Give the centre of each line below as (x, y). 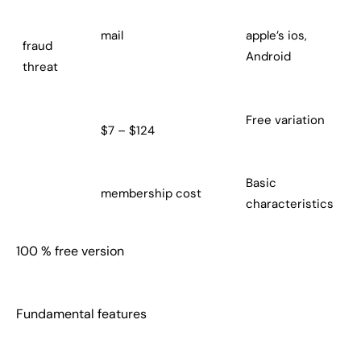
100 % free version (70, 251)
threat (40, 67)
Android (268, 57)
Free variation (285, 120)
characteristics (289, 204)
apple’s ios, (276, 36)
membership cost (151, 194)
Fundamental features (81, 314)
